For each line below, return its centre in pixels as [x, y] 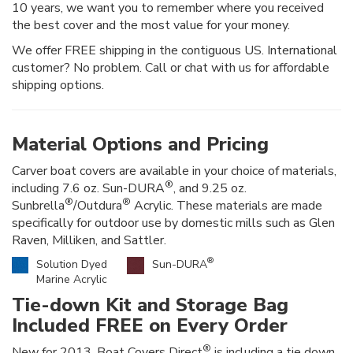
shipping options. [58, 85]
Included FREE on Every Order [150, 325]
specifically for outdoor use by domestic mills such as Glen [173, 223]
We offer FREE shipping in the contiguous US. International [175, 50]
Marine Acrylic [72, 279]
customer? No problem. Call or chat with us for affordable [171, 67]
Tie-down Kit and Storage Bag [150, 305]
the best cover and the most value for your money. [151, 25]
